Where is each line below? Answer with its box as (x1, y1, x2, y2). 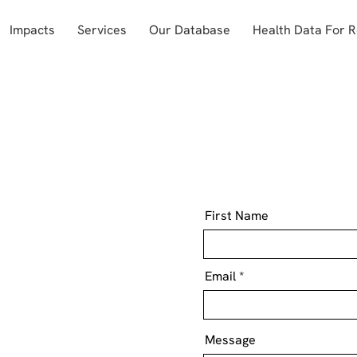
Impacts (10, 22, 55, 38)
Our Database (149, 22, 230, 38)
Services (77, 22, 127, 38)
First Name (205, 207, 269, 224)
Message (205, 331, 256, 348)
